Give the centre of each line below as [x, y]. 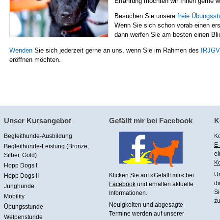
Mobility [14, 197]
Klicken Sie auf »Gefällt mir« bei [151, 176]
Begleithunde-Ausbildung [38, 136]
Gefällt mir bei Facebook [151, 121]
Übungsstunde [24, 207]
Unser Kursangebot [38, 121]
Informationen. [128, 193]
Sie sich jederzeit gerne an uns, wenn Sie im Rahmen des [116, 51]
